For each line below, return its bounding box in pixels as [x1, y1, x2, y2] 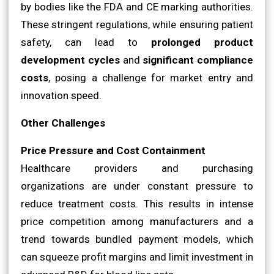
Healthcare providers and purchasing [21, 161, 253, 174]
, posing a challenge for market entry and [48, 71, 253, 84]
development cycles [21, 53, 120, 66]
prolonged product [151, 35, 253, 48]
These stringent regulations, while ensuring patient [21, 18, 253, 31]
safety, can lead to [21, 35, 151, 48]
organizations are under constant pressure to [21, 179, 253, 192]
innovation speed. [21, 89, 102, 102]
